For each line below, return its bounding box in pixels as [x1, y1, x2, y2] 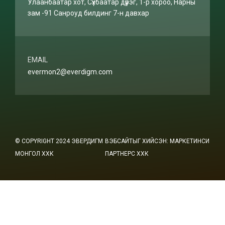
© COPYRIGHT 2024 [15, 137, 71, 145]
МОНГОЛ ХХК [15, 150, 54, 157]
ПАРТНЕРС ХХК [104, 150, 149, 157]
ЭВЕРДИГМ [71, 137, 103, 145]
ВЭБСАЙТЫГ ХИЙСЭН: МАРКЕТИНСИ [104, 137, 209, 145]
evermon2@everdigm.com [28, 67, 113, 76]
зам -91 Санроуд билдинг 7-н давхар [28, 9, 149, 17]
